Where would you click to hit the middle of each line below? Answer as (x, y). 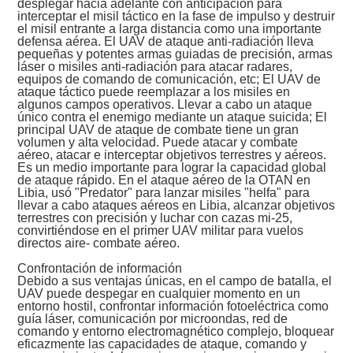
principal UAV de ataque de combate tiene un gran (158, 130)
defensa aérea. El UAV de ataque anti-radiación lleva (166, 42)
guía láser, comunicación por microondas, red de (153, 319)
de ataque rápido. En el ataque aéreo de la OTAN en (164, 180)
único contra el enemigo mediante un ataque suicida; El (173, 117)
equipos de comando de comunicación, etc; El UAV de (169, 80)
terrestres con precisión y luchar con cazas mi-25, (155, 218)
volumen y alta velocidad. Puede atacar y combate (158, 143)
